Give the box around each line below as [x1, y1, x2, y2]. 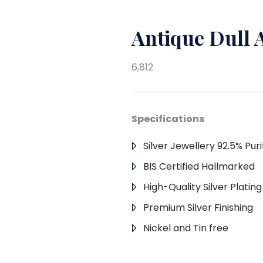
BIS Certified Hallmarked [143, 160, 255, 173]
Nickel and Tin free [143, 221, 228, 235]
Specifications [131, 112, 204, 126]
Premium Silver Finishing [143, 201, 253, 214]
